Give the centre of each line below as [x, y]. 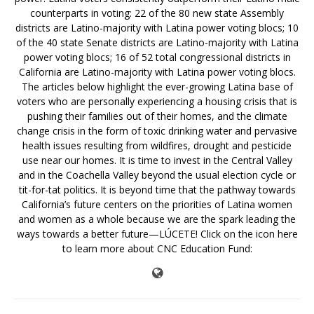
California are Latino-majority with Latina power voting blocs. [157, 72]
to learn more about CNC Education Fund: [157, 249]
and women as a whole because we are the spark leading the [157, 219]
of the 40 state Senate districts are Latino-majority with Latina [157, 43]
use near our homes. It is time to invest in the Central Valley [157, 161]
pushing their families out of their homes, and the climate [157, 116]
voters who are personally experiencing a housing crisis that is [157, 102]
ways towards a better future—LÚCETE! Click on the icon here [157, 234]
